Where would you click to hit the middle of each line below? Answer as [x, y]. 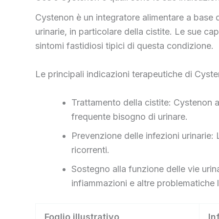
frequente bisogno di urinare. [130, 116]
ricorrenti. [90, 150]
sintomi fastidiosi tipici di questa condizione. [124, 46]
